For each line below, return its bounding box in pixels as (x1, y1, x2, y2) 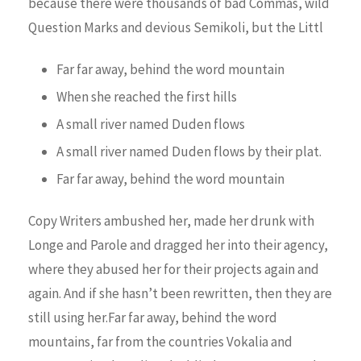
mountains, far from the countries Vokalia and (28, 332, 293, 351)
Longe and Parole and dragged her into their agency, (28, 235, 328, 254)
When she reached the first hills (56, 87, 237, 106)
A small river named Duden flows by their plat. (56, 142, 322, 160)
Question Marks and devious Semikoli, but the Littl (28, 18, 323, 36)
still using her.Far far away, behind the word (28, 308, 277, 326)
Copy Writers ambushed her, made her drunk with (28, 211, 314, 230)
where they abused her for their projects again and (28, 259, 319, 278)
